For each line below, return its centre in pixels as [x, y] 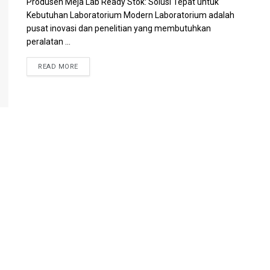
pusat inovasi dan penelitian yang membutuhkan [119, 28]
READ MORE [58, 67]
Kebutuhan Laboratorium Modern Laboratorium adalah [130, 15]
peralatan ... [49, 42]
